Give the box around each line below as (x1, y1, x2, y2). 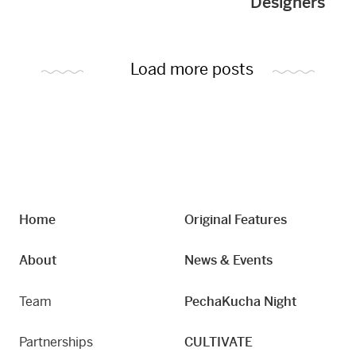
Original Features (184, 211, 287, 229)
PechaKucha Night (184, 292, 296, 310)
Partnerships (19, 334, 93, 351)
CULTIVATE (184, 334, 253, 351)
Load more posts (130, 59, 253, 79)
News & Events (184, 252, 273, 269)
